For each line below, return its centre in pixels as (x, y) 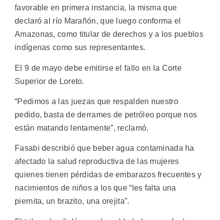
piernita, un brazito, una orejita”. (72, 201)
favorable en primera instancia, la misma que (96, 8)
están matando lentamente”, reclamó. (82, 128)
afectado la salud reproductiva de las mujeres (97, 162)
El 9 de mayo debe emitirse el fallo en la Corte (98, 68)
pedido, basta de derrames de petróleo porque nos (106, 115)
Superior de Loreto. (50, 81)
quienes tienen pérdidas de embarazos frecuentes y (108, 175)
